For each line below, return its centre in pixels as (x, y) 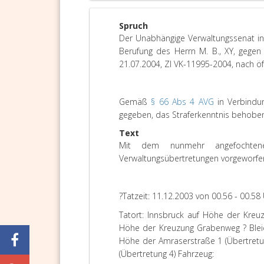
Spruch (133, 26)
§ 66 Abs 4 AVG (182, 102)
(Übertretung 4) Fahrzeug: (166, 254)
